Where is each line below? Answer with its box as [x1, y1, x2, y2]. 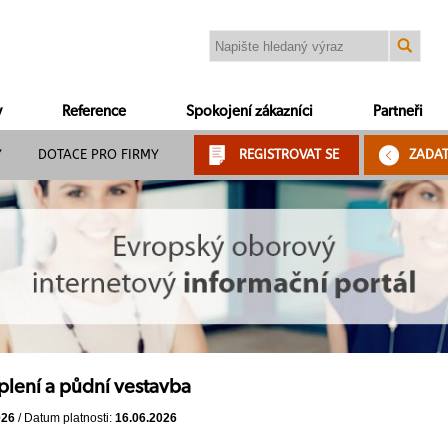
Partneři [373, 104, 423, 119]
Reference [62, 104, 126, 119]
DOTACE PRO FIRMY [38, 147, 159, 162]
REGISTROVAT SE [239, 147, 339, 162]
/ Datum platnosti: [15, 411, 115, 426]
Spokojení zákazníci [186, 104, 313, 119]
